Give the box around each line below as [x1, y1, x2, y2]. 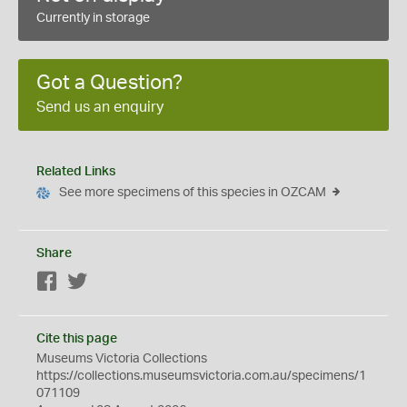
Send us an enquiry [36, 100, 164, 114]
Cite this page [36, 333, 117, 345]
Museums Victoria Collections [36, 352, 207, 365]
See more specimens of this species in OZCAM [59, 186, 326, 199]
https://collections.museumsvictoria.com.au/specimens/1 [36, 370, 366, 382]
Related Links [36, 165, 115, 178]
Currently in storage [36, 12, 150, 25]
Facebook [58, 276, 115, 289]
